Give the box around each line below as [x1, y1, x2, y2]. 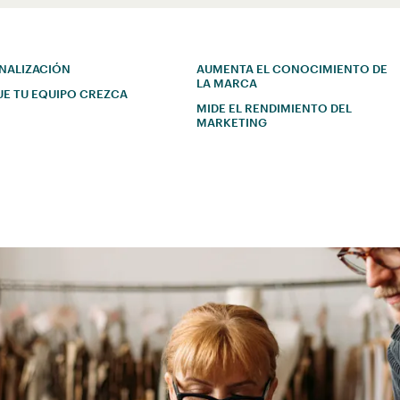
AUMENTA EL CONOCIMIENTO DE [196, 62, 388, 77]
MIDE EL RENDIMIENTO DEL [196, 101, 353, 116]
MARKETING [196, 115, 268, 130]
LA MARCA [196, 76, 258, 91]
